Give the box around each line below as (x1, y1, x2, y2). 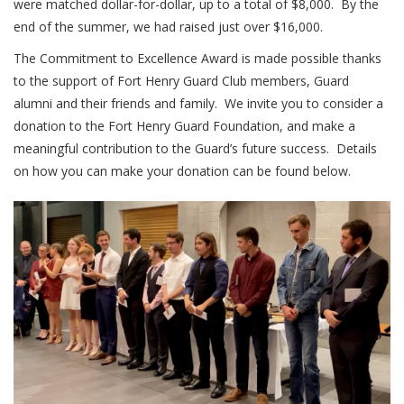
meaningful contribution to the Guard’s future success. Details (14, 140, 377, 157)
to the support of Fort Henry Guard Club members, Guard (14, 72, 349, 89)
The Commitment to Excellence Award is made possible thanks (14, 50, 381, 67)
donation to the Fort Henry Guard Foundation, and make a (14, 117, 355, 134)
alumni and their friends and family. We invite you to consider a (14, 95, 383, 112)
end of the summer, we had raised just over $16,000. (14, 18, 323, 35)
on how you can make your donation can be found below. (14, 162, 351, 179)
